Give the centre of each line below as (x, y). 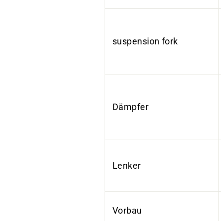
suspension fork (145, 41)
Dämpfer (131, 107)
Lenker (127, 166)
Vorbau (127, 210)
